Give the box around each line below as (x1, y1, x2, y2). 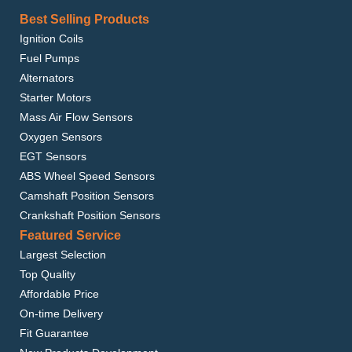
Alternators (20, 71, 74, 84)
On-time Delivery (20, 307, 103, 320)
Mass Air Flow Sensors (20, 111, 133, 123)
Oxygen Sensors (20, 130, 102, 143)
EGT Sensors (20, 150, 86, 163)
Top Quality (20, 268, 75, 280)
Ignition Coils (20, 32, 83, 45)
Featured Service (20, 229, 121, 242)
